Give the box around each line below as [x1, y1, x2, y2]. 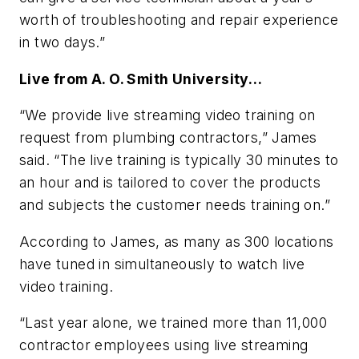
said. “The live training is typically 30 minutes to [19, 151, 339, 169]
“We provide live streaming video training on [19, 107, 316, 124]
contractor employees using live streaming [19, 337, 309, 354]
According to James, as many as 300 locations [19, 232, 334, 250]
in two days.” [19, 34, 106, 50]
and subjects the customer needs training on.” [19, 196, 330, 214]
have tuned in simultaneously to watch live [19, 255, 305, 272]
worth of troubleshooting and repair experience [19, 11, 339, 28]
